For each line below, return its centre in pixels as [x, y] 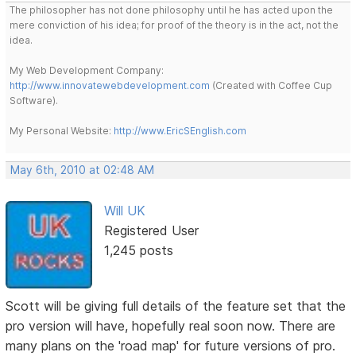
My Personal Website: [62, 130]
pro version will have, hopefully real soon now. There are [171, 326]
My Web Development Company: [87, 70]
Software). [34, 100]
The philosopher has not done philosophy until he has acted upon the [172, 10]
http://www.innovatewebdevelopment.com [110, 85]
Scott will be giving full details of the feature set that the [176, 306]
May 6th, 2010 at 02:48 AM [83, 170]
